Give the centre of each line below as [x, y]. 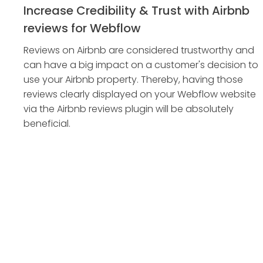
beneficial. [47, 124]
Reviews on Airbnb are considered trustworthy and [139, 50]
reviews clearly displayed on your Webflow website [140, 94]
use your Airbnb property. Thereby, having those [133, 80]
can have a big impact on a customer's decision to [141, 65]
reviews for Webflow [82, 28]
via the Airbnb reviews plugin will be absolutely [129, 109]
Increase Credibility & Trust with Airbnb [136, 11]
